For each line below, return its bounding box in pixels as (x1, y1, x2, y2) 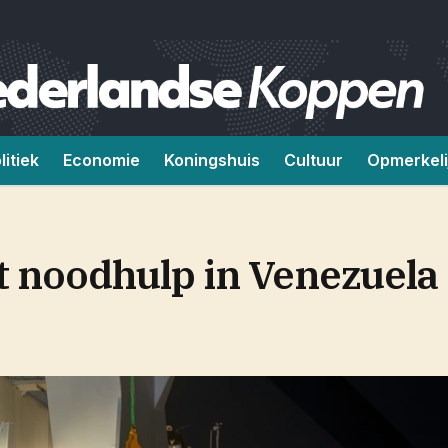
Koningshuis (164, 150, 260, 170)
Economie (63, 150, 140, 170)
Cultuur (284, 150, 343, 170)
